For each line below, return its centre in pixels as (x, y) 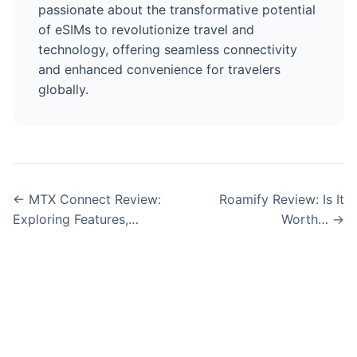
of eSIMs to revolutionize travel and (146, 30)
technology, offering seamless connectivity (168, 50)
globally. (63, 90)
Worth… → (313, 220)
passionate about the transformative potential (177, 10)
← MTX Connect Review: (87, 200)
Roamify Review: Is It (282, 200)
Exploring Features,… (76, 220)
